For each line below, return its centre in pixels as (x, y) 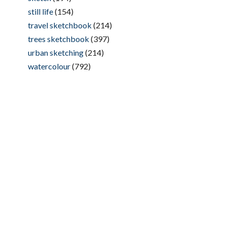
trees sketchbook (58, 39)
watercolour (49, 66)
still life (40, 11)
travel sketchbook (60, 25)
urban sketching (55, 52)
